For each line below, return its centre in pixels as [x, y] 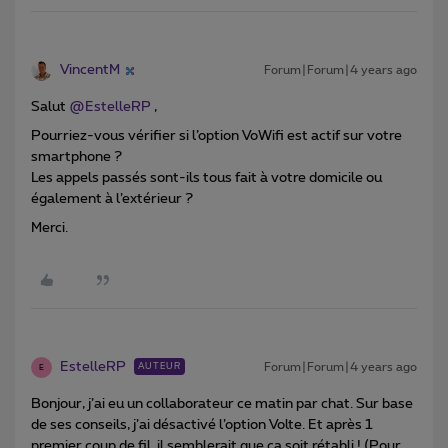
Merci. [49, 228]
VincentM [90, 70]
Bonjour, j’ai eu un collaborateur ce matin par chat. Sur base [222, 404]
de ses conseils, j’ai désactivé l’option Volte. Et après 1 [202, 425]
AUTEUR [159, 367]
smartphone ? [78, 157]
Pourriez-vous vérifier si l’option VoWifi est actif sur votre [216, 136]
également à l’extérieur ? [113, 199]
